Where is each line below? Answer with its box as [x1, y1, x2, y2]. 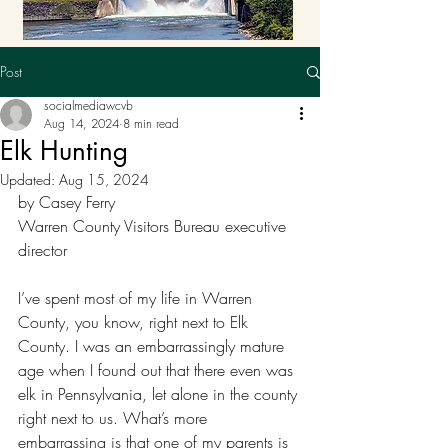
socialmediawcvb [44, 97, 133, 114]
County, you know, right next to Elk [18, 311, 253, 333]
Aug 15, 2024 [59, 170, 149, 189]
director [18, 239, 67, 261]
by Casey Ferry [18, 191, 115, 213]
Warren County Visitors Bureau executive [18, 215, 291, 237]
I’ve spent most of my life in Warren [18, 287, 257, 309]
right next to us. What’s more [18, 407, 212, 429]
